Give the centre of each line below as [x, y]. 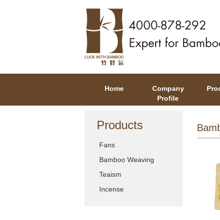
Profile [168, 98]
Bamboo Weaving [127, 160]
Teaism [110, 174]
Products [120, 125]
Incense [111, 189]
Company [168, 88]
